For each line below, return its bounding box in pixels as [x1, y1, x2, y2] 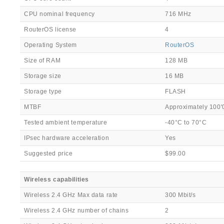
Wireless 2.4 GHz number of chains [24, 207, 129, 214]
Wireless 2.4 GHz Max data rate [24, 191, 118, 198]
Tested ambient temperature [24, 119, 107, 126]
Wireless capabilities [24, 176, 89, 183]
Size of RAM [24, 57, 61, 64]
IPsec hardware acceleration [24, 134, 109, 141]
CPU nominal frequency [24, 10, 95, 17]
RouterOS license [24, 26, 76, 33]
